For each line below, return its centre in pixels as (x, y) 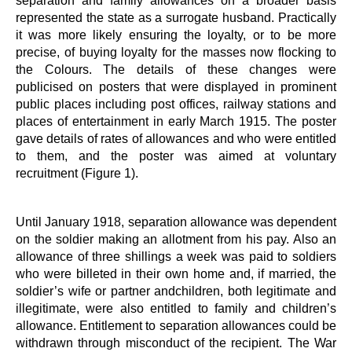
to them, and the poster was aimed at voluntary (176, 156)
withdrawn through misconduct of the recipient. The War (176, 343)
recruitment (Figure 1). (77, 173)
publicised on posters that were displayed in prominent (176, 86)
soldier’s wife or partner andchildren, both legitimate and (176, 291)
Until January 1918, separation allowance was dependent (176, 222)
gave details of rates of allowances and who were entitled (176, 138)
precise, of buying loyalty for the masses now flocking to (176, 52)
